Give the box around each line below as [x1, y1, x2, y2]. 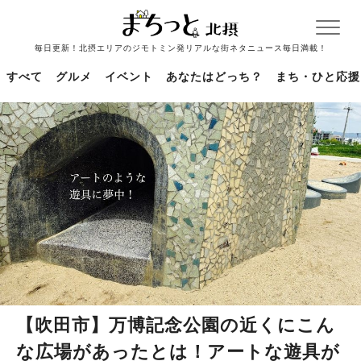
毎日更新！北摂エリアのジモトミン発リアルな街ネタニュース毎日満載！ [34, 44, 327, 52]
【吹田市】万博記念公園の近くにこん [16, 314, 335, 335]
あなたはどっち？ [166, 70, 263, 83]
